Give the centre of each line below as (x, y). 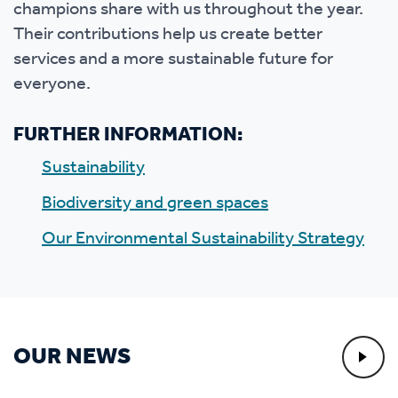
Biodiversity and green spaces (155, 203)
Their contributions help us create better (168, 35)
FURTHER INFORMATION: (128, 135)
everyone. (52, 84)
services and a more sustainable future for (173, 60)
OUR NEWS (72, 357)
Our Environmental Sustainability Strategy (203, 239)
